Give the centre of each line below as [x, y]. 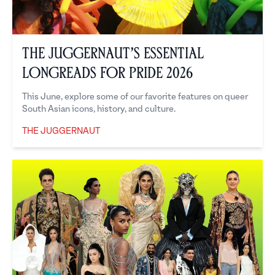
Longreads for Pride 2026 [107, 73]
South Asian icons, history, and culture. [99, 109]
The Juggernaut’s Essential [113, 54]
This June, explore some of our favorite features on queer [135, 97]
